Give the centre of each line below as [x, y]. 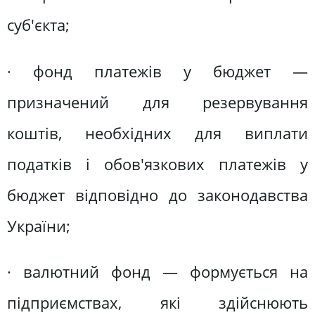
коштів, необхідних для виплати [157, 133]
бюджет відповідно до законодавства [157, 195]
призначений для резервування [157, 102]
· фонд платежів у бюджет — [157, 71]
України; [39, 226]
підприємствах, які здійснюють [157, 302]
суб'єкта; [38, 25]
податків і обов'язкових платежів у [157, 164]
